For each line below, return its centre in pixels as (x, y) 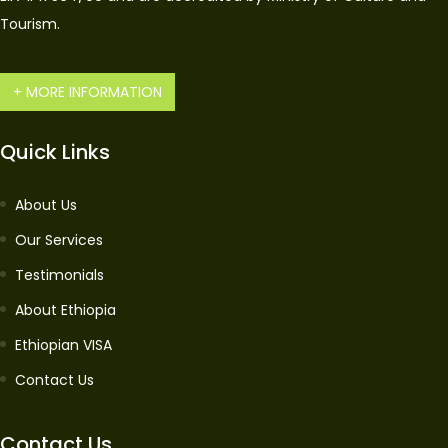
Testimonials (59, 275)
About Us (46, 205)
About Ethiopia (65, 310)
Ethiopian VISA (63, 345)
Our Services (59, 240)
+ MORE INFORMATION (87, 92)
